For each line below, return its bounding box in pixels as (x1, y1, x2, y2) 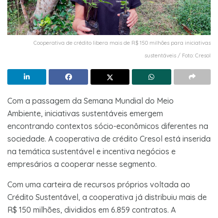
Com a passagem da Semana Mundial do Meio (7, 95, 174, 106)
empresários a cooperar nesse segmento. (7, 159, 157, 169)
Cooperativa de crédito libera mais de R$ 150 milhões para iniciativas (34, 39, 211, 46)
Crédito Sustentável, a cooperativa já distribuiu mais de (7, 192, 207, 202)
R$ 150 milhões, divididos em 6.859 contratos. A (7, 204, 176, 215)
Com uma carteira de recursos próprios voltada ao (7, 179, 190, 189)
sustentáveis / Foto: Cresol (145, 52, 211, 59)
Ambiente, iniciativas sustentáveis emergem (7, 108, 163, 118)
